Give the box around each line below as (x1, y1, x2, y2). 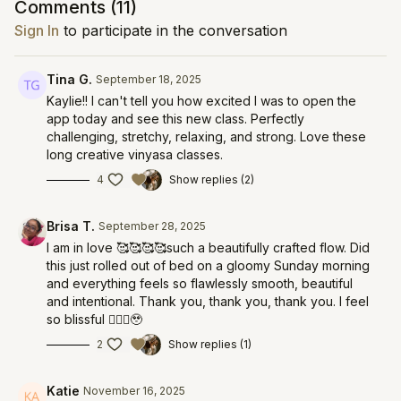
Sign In (14, 21, 59, 39)
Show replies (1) (168, 337, 252, 351)
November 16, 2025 (83, 384, 185, 397)
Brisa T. (47, 218, 95, 234)
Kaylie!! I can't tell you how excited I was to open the (47, 93, 356, 108)
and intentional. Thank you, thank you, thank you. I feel (47, 294, 369, 309)
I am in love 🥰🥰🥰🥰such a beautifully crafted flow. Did (47, 240, 370, 255)
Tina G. (47, 72, 92, 87)
